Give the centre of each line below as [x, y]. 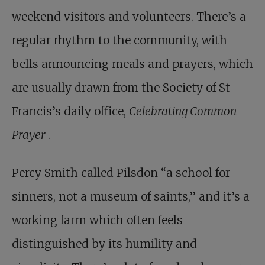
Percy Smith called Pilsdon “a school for [121, 173]
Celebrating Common [183, 111]
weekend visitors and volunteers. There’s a [129, 17]
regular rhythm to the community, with [119, 40]
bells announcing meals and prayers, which [132, 64]
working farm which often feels [97, 220]
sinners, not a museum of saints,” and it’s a [131, 196]
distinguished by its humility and [104, 244]
